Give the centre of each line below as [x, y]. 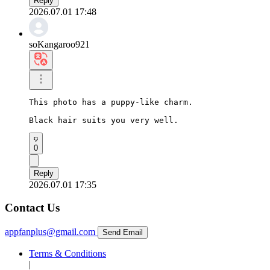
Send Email [123, 233]
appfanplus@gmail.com [50, 232]
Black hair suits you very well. [104, 120]
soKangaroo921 [59, 44]
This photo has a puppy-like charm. [111, 102]
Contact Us [32, 208]
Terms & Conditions [67, 254]
